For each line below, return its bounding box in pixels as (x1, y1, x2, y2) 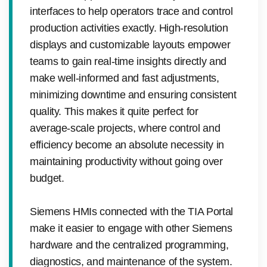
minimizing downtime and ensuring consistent (30, 88, 237, 101)
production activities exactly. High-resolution (30, 21, 228, 34)
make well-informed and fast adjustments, (30, 72, 219, 84)
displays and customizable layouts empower (30, 38, 231, 51)
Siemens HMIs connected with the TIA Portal (30, 205, 233, 218)
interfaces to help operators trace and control (30, 5, 233, 17)
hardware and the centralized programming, (30, 238, 229, 251)
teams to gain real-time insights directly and (30, 55, 226, 67)
